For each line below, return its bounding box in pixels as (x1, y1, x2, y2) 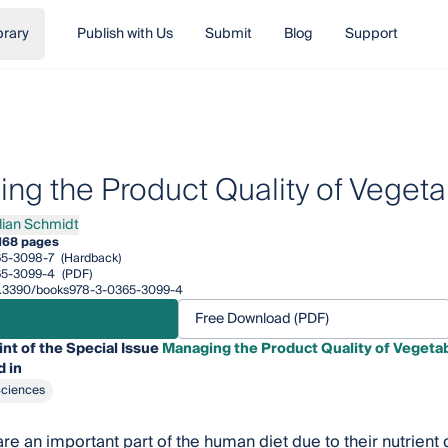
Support (344, 22, 398, 46)
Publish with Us (76, 22, 173, 46)
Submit (204, 22, 252, 46)
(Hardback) (57, 248, 121, 269)
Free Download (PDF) (194, 307, 329, 331)
